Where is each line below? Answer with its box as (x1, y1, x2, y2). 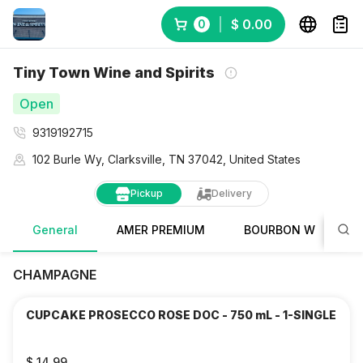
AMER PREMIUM (117, 222, 205, 237)
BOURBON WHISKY (244, 222, 349, 237)
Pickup (130, 187, 163, 199)
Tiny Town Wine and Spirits (13, 64, 215, 81)
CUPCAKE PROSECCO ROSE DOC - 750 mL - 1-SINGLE (26, 308, 336, 322)
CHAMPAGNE (13, 267, 96, 283)
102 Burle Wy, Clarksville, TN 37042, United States (32, 152, 301, 166)
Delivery (211, 187, 252, 199)
